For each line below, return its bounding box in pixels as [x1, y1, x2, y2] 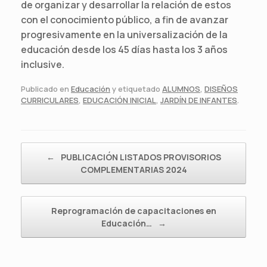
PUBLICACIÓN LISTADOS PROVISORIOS [58, 151, 221, 163]
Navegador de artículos [21, 142, 115, 154]
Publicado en [21, 83, 71, 95]
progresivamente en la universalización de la [21, 27, 228, 41]
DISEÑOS [204, 83, 238, 95]
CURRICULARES [21, 95, 79, 106]
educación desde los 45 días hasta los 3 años [21, 42, 228, 56]
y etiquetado [110, 83, 162, 95]
